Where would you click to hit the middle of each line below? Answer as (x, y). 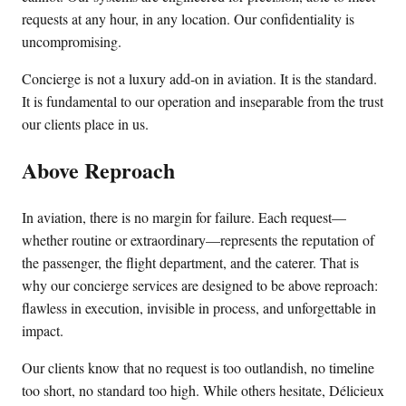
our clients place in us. (85, 123)
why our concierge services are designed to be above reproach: (200, 285)
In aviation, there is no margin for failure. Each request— (184, 217)
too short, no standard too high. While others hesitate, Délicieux (203, 390)
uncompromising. (72, 41)
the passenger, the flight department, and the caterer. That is (190, 262)
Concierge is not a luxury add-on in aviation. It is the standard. (199, 78)
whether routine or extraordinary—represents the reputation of (198, 239)
